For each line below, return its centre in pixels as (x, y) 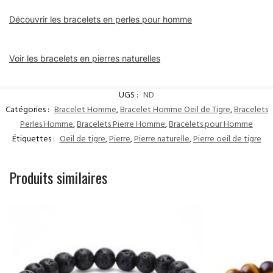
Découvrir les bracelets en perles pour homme (101, 19)
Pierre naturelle (161, 140)
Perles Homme (47, 126)
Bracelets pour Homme (211, 126)
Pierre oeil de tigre (227, 140)
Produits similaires (58, 178)
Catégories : (28, 111)
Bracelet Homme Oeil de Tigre (175, 111)
